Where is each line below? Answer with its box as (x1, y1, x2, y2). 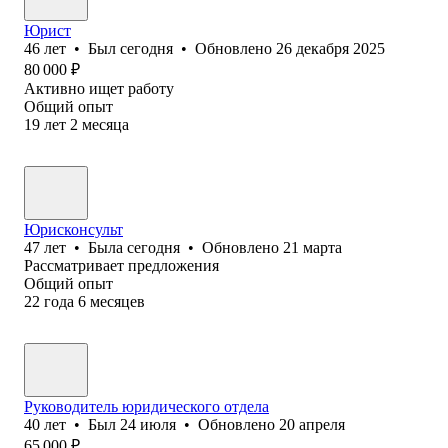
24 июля (120, 415, 176, 433)
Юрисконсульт (24, 220, 123, 238)
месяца (82, 115, 129, 133)
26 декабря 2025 (276, 39, 385, 57)
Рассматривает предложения (24, 256, 219, 274)
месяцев (90, 292, 145, 310)
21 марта (283, 238, 342, 256)
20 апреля (279, 415, 345, 433)
